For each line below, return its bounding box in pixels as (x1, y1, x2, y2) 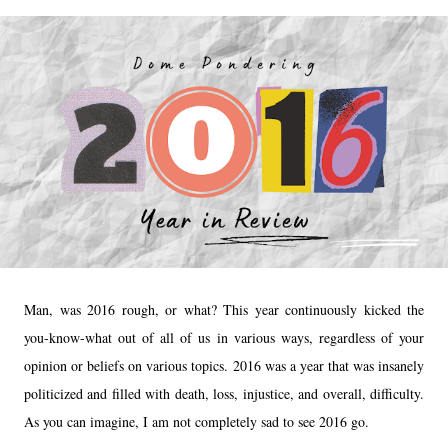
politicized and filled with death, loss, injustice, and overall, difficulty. (24, 383, 424, 403)
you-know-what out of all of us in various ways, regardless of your (24, 327, 424, 347)
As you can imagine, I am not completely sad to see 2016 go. (24, 411, 369, 431)
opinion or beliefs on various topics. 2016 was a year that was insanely (24, 355, 424, 375)
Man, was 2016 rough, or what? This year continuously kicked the (24, 299, 424, 319)
